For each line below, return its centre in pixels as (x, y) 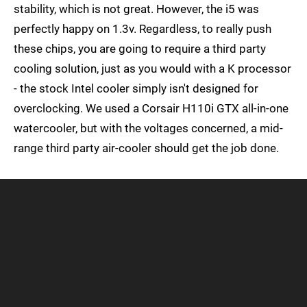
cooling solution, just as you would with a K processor (152, 69)
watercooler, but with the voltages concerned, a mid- (148, 128)
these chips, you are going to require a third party (140, 49)
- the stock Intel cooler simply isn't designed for (136, 89)
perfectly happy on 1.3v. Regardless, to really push (143, 29)
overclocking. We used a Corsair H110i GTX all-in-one (151, 109)
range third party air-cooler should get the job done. (146, 148)
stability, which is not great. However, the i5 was (136, 9)
